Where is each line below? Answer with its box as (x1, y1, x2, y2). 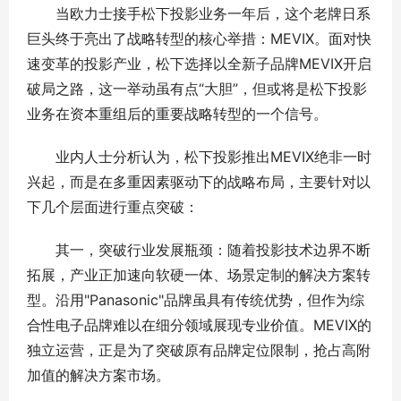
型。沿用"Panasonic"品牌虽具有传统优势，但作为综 (27, 291, 364, 310)
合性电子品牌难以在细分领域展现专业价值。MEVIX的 (27, 316, 371, 335)
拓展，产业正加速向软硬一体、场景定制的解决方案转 (27, 266, 371, 285)
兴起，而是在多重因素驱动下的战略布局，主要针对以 (27, 173, 371, 192)
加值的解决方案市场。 (27, 366, 170, 385)
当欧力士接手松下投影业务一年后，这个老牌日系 (27, 4, 371, 23)
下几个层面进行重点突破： (27, 198, 199, 217)
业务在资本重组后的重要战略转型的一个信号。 (27, 105, 328, 124)
